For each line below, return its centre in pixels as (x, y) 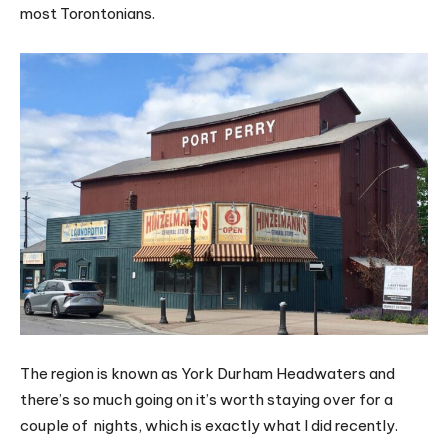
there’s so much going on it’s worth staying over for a (206, 400)
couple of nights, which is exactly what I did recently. (209, 426)
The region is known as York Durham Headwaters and (207, 374)
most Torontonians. (87, 13)
